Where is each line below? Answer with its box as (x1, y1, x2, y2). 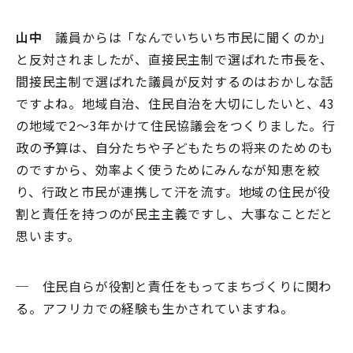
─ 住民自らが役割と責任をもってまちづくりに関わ (16, 277, 333, 296)
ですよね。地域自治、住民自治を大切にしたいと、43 (16, 94, 336, 113)
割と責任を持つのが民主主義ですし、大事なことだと (16, 204, 334, 224)
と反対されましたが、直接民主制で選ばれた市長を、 (16, 50, 334, 69)
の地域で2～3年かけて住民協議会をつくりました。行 (16, 116, 336, 136)
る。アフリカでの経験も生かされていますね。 (16, 299, 294, 318)
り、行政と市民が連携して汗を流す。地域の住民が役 (16, 182, 332, 202)
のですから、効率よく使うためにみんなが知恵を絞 (16, 160, 321, 180)
